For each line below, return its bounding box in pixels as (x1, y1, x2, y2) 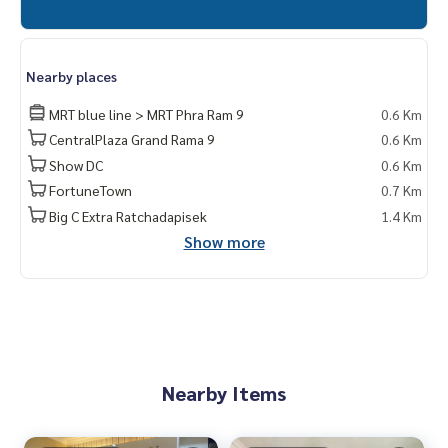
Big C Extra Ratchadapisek (49, 206, 207, 225)
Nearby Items (162, 379, 286, 406)
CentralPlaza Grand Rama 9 (49, 130, 215, 148)
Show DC (49, 155, 103, 174)
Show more (183, 230, 265, 252)
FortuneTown (49, 181, 132, 199)
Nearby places (26, 67, 117, 86)
